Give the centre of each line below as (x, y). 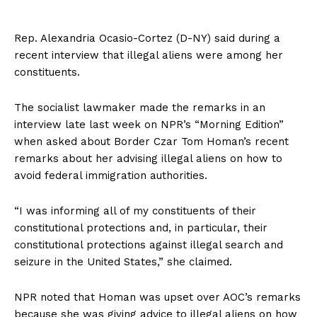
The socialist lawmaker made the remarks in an (140, 107)
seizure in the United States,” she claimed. (123, 261)
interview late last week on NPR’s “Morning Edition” (149, 124)
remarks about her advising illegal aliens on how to (148, 158)
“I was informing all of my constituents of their (135, 211)
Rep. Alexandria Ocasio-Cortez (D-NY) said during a (147, 38)
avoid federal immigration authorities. (111, 175)
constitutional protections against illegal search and (149, 244)
